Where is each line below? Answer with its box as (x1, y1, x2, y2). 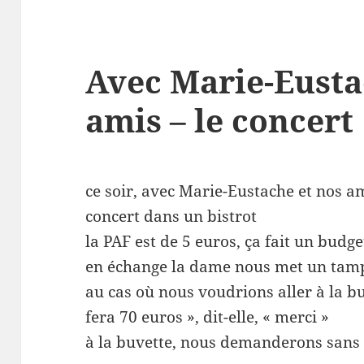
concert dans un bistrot (85, 206, 258, 227)
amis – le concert (85, 98, 354, 142)
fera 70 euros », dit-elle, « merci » (85, 306, 330, 328)
